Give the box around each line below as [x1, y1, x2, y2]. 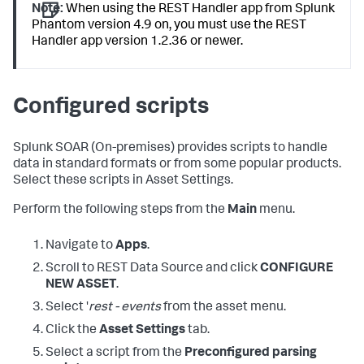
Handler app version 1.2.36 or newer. [32, 35, 244, 49]
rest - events [89, 301, 161, 315]
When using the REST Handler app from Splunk [63, 2, 336, 16]
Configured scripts [13, 97, 209, 120]
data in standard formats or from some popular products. [13, 158, 341, 172]
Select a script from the [45, 347, 184, 361]
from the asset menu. [161, 301, 286, 315]
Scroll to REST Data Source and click [45, 262, 260, 276]
